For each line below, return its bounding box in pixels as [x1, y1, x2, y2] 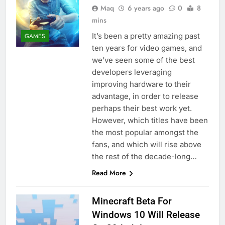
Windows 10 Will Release [91, 209, 200, 221]
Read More [91, 168, 126, 178]
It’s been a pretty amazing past [91, 31, 200, 41]
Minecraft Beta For [91, 195, 172, 207]
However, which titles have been [91, 116, 208, 126]
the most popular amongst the [91, 128, 198, 138]
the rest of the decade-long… [91, 152, 197, 162]
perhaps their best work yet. [91, 103, 192, 114]
